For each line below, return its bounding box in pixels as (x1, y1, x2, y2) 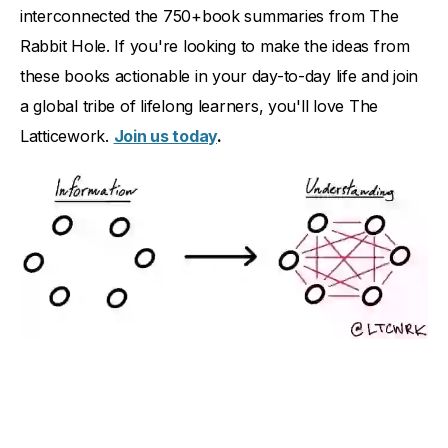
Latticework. (20, 125, 114, 146)
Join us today (113, 125, 217, 146)
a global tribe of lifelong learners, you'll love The (20, 95, 378, 116)
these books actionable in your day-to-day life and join (20, 65, 419, 86)
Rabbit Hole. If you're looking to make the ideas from (20, 35, 410, 56)
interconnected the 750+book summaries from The (20, 5, 399, 26)
